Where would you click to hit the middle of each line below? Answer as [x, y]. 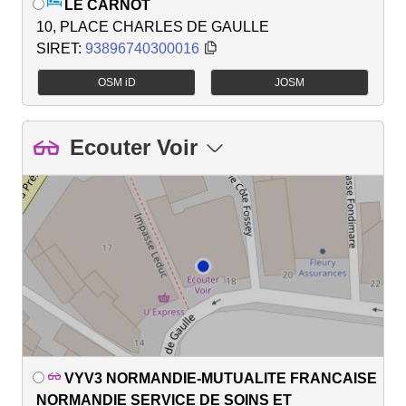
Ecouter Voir [134, 147]
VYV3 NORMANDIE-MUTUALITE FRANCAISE [221, 378]
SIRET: [61, 48]
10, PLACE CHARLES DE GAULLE [153, 26]
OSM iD [116, 82]
